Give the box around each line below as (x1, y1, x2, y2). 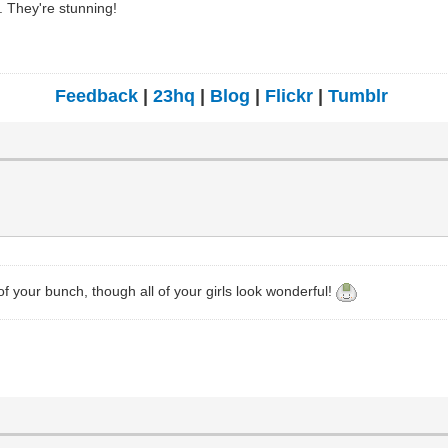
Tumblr (327, 86, 388, 107)
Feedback (54, 86, 138, 107)
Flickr (264, 86, 313, 107)
